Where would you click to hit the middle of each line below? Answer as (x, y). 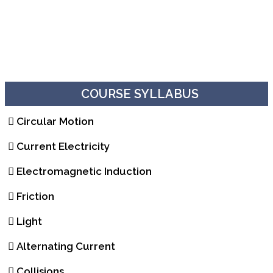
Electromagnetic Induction (84, 172)
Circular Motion (55, 122)
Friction (35, 197)
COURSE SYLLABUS (140, 94)
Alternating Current (66, 246)
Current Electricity (63, 147)
